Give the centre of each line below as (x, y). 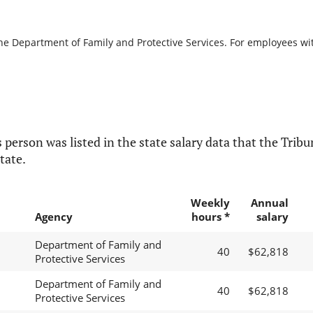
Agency (53, 217)
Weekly (210, 203)
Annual (269, 203)
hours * (210, 217)
